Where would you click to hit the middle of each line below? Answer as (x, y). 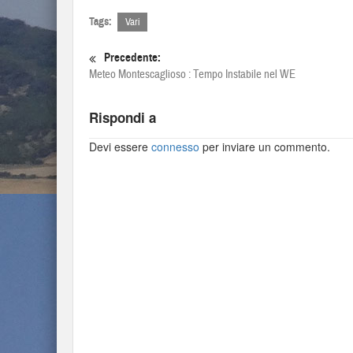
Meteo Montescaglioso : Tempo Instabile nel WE (192, 74)
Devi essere (120, 147)
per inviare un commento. (265, 147)
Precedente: (132, 58)
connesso (175, 147)
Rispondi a (123, 117)
